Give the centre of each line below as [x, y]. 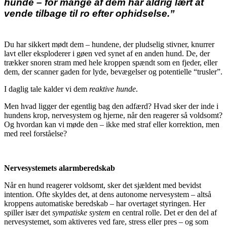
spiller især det [28, 213]
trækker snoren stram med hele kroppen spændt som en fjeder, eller [111, 63]
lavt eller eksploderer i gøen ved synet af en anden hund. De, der [107, 54]
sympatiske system [81, 213]
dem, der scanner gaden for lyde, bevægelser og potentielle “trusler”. [113, 72]
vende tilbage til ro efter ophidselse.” [89, 14]
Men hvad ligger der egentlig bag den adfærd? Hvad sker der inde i [111, 106]
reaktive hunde [112, 89]
